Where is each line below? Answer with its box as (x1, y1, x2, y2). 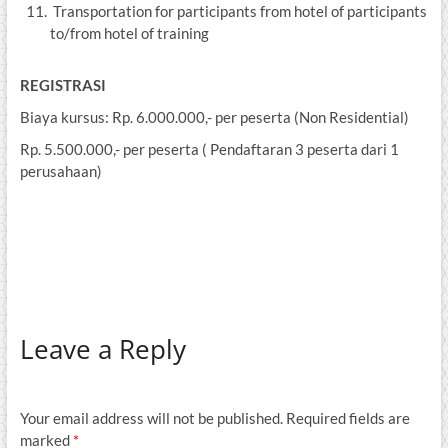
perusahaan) (19, 162, 102, 181)
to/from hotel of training (49, 24, 209, 43)
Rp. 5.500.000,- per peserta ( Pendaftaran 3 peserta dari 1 (19, 140, 399, 159)
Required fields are (285, 409, 410, 428)
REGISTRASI (19, 76, 106, 95)
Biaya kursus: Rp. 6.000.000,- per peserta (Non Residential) (19, 108, 409, 127)
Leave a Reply (19, 331, 186, 368)
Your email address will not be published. (19, 409, 283, 428)
